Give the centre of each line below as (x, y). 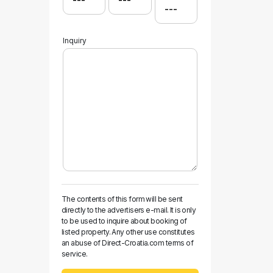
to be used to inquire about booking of (124, 221)
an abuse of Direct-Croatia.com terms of (128, 243)
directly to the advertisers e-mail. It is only (129, 210)
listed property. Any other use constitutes (128, 232)
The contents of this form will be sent (122, 199)
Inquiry (75, 41)
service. (75, 254)
